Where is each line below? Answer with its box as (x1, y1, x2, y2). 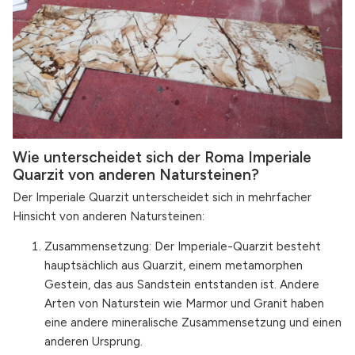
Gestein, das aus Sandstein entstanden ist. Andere (44, 277, 319, 292)
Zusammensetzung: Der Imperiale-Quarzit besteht (44, 239, 321, 254)
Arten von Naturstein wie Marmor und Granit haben (44, 296, 324, 311)
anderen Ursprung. (44, 334, 143, 349)
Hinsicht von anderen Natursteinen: (13, 208, 204, 223)
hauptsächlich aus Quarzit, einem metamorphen (44, 258, 303, 273)
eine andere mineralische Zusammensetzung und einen (44, 315, 342, 330)
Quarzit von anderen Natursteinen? (13, 165, 259, 184)
